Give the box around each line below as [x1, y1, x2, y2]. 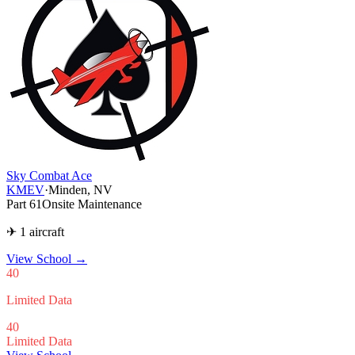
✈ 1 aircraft [6, 224, 64, 239]
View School [6, 251, 74, 265]
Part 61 [6, 197, 42, 211]
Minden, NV [48, 182, 113, 197]
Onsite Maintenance [42, 197, 142, 211]
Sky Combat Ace [6, 168, 92, 182]
